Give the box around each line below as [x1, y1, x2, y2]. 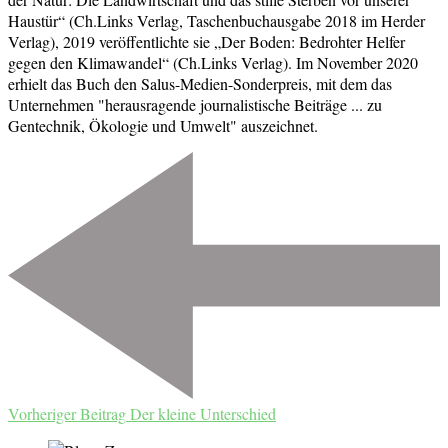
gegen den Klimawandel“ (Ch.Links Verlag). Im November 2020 [8, 52, 418, 74]
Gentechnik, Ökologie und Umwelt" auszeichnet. [8, 115, 318, 137]
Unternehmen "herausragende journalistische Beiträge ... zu [8, 94, 382, 116]
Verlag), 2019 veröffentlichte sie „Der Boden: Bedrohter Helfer [8, 31, 405, 53]
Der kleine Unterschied [130, 403, 276, 425]
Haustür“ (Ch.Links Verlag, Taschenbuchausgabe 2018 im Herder [8, 10, 425, 32]
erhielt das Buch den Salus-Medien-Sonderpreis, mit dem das [8, 73, 392, 95]
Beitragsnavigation [7, 151, 200, 187]
